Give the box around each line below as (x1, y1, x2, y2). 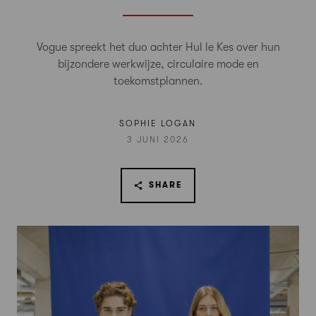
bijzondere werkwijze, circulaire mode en (57, 58, 259, 71)
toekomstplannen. (113, 75, 203, 87)
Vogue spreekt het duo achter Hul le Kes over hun (36, 41, 280, 54)
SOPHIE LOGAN (119, 119, 197, 128)
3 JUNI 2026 (126, 134, 189, 145)
